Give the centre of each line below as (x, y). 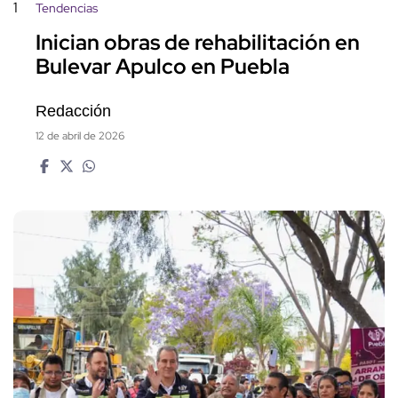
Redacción (73, 111)
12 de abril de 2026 (80, 136)
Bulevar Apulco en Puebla (163, 67)
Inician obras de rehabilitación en (198, 43)
